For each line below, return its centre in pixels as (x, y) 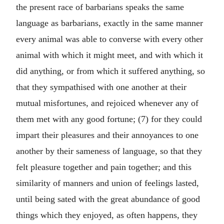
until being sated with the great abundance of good (108, 199)
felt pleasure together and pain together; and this (104, 167)
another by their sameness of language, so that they (109, 151)
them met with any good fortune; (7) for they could (109, 119)
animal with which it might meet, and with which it (109, 55)
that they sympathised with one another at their (101, 87)
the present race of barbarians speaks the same (100, 7)
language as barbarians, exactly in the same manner (109, 23)
